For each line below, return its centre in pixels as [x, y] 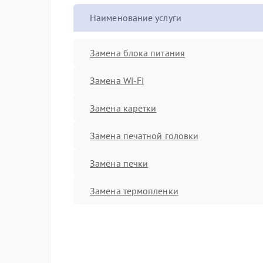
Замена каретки [123, 108]
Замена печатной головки [144, 135]
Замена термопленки [134, 190]
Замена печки [119, 163]
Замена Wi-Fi [117, 80]
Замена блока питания [137, 53]
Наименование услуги [136, 18]
